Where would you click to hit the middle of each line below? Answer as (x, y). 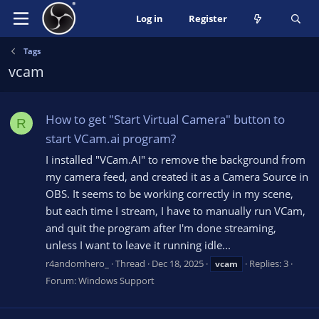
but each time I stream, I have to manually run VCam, (176, 211)
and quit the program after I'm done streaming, (161, 228)
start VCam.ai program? (111, 139)
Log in (149, 19)
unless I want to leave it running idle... (138, 245)
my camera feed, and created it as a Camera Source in (177, 177)
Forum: (62, 280)
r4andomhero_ (77, 263)
